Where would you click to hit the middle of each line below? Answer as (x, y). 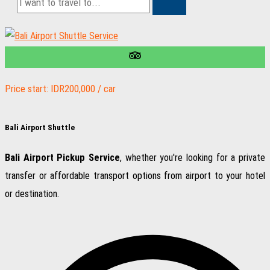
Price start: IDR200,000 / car (60, 89)
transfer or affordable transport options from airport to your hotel (135, 176)
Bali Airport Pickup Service (62, 158)
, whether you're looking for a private (193, 158)
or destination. (32, 194)
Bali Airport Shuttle (40, 127)
